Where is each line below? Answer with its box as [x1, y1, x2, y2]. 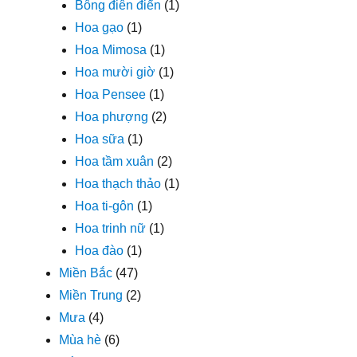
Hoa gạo [75, 20, 124, 34]
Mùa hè [59, 332, 102, 347]
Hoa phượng [75, 109, 149, 124]
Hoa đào [75, 243, 124, 257]
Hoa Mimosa [75, 42, 147, 57]
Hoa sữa [75, 131, 125, 146]
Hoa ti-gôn [75, 198, 135, 213]
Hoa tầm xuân [75, 154, 155, 168]
